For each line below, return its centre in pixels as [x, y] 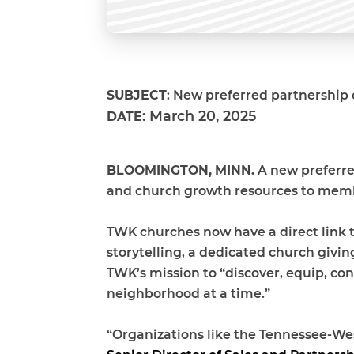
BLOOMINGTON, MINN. [181, 170]
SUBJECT [137, 95]
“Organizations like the [183, 334]
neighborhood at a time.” [188, 293]
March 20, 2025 [203, 115]
